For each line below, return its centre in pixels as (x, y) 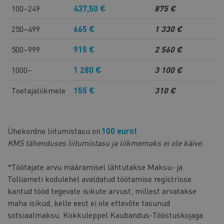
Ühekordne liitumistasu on (54, 130)
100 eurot (119, 130)
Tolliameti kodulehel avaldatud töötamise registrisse (99, 178)
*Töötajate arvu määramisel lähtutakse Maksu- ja (95, 166)
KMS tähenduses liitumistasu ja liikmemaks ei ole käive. (105, 142)
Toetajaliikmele (38, 90)
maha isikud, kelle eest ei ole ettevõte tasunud (89, 202)
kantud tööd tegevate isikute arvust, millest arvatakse (102, 190)
